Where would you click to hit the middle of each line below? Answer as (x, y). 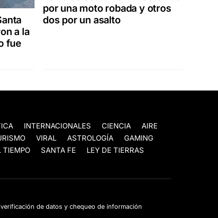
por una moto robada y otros (107, 9)
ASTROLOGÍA (90, 138)
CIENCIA (116, 126)
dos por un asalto (82, 20)
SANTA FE (58, 151)
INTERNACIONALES (57, 126)
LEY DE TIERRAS (115, 151)
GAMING (139, 138)
